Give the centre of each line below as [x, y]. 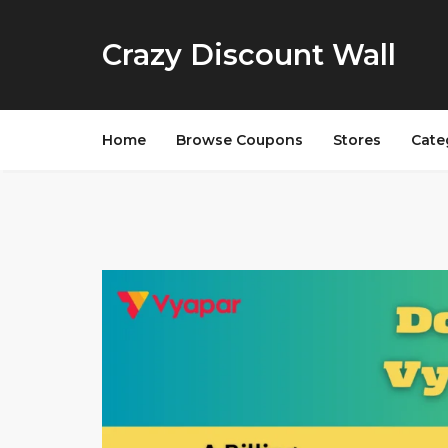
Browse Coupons [239, 140]
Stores [357, 140]
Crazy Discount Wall [249, 54]
